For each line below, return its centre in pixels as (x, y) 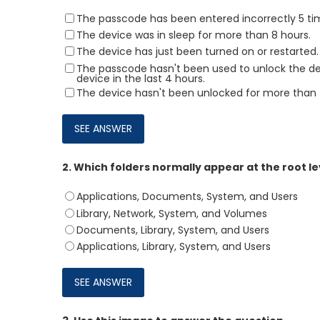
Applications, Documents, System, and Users (187, 197)
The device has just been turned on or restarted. (197, 52)
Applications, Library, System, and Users (174, 246)
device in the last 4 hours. (141, 78)
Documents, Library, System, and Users (173, 230)
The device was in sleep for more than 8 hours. (194, 35)
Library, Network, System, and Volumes (172, 213)
